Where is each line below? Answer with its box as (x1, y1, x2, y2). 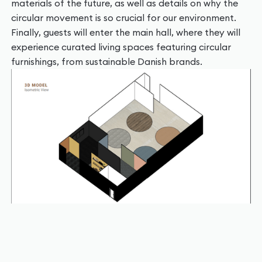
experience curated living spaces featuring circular (11, 41, 231, 53)
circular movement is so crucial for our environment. (11, 12, 236, 24)
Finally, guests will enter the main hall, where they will (11, 26, 240, 39)
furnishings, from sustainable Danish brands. (11, 56, 202, 68)
